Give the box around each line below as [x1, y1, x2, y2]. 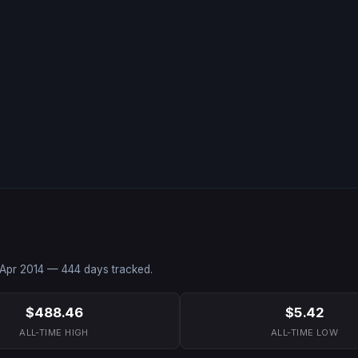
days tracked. [81, 262, 153, 276]
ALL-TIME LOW [271, 327, 339, 339]
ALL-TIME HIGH [19, 327, 89, 339]
